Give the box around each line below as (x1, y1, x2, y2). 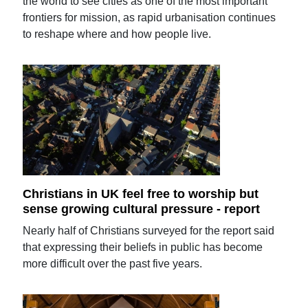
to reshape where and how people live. (23, 28, 212, 41)
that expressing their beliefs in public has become (23, 241, 263, 253)
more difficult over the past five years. (23, 257, 203, 269)
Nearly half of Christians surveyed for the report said (23, 224, 275, 236)
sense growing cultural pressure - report (23, 201, 261, 216)
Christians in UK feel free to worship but (23, 187, 259, 201)
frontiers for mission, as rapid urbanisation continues (23, 12, 276, 24)
